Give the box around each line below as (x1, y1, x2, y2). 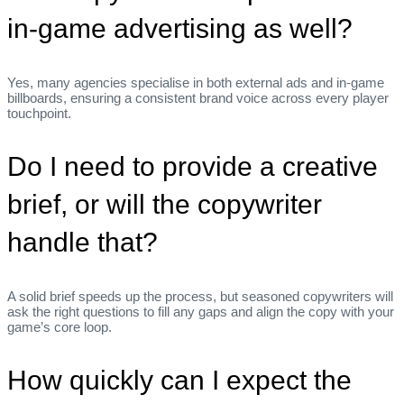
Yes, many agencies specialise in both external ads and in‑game (7, 75, 384, 91)
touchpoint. (7, 106, 71, 122)
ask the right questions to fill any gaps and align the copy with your (7, 304, 394, 320)
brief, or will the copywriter (7, 189, 322, 220)
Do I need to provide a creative (7, 151, 378, 182)
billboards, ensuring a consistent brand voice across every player (7, 90, 389, 106)
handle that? (7, 227, 158, 258)
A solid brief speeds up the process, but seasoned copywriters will (7, 289, 393, 305)
